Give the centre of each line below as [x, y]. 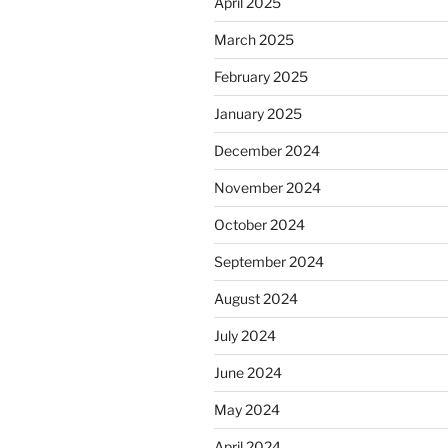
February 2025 [261, 77]
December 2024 [267, 151]
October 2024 [259, 225]
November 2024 [267, 188]
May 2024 [247, 410]
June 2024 [248, 373]
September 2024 [269, 262]
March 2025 [254, 40]
